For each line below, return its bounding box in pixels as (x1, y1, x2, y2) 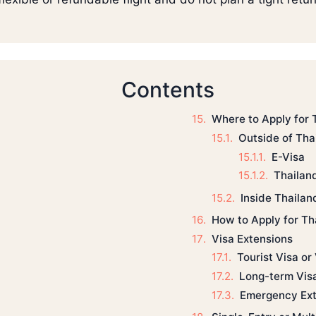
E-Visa (271, 150, 305, 164)
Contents (121, 77, 214, 103)
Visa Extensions (211, 231, 293, 245)
